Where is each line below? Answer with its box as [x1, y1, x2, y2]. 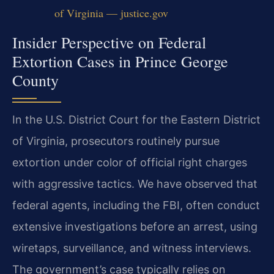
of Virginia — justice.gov [54, 6, 168, 21]
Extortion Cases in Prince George [12, 50, 228, 72]
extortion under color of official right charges [12, 155, 247, 169]
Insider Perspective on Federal [12, 31, 206, 53]
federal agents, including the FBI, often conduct [12, 198, 260, 212]
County [12, 69, 59, 91]
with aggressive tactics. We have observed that [12, 177, 257, 190]
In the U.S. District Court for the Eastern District [12, 113, 261, 126]
